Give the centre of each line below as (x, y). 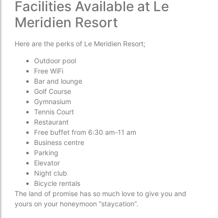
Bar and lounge (58, 81)
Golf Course (53, 91)
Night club (51, 173)
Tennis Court (54, 112)
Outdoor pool (55, 61)
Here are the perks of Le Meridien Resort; (80, 43)
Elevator (47, 163)
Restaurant (51, 122)
